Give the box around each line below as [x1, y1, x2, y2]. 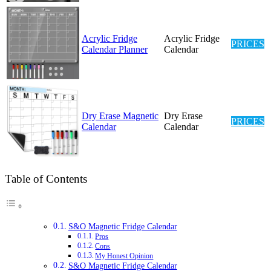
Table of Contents [5, 172, 87, 186]
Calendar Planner [82, 44, 148, 55]
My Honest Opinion [95, 252, 154, 261]
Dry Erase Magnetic [82, 111, 158, 122]
